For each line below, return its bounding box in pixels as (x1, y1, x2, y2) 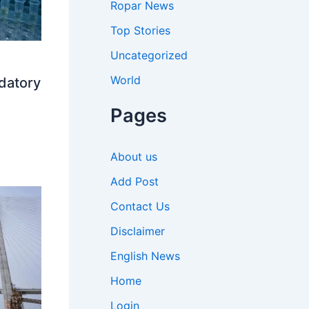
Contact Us (110, 199, 170, 213)
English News (110, 248, 180, 263)
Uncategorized (110, 48, 188, 62)
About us (110, 149, 157, 163)
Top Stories (110, 23, 170, 37)
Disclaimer (110, 223, 165, 238)
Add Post (110, 174, 159, 188)
